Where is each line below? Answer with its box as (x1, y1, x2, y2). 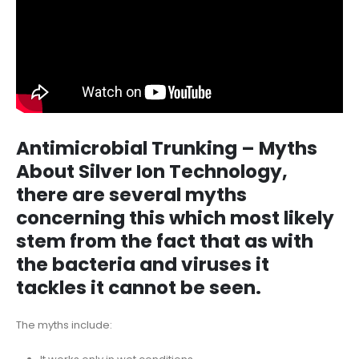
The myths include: (16, 317, 112, 333)
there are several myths (16, 182, 247, 208)
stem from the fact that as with (16, 228, 313, 255)
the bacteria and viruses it (16, 252, 269, 278)
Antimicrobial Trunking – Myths (16, 135, 317, 162)
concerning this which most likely (16, 205, 334, 232)
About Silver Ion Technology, (16, 159, 288, 185)
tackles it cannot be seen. (16, 275, 261, 301)
